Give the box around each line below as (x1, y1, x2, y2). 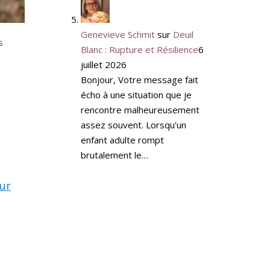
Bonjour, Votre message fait (80, 73, 198, 86)
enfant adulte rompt (80, 133, 164, 146)
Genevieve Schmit (80, 28, 155, 40)
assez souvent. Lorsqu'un (80, 118, 186, 131)
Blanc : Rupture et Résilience (80, 43, 198, 55)
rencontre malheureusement (80, 103, 199, 116)
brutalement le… (80, 148, 148, 161)
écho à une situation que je (80, 88, 192, 101)
